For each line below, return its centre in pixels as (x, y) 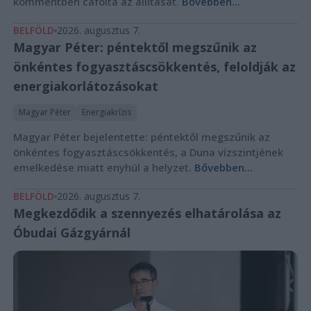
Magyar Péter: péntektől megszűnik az (135, 48)
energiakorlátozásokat (85, 86)
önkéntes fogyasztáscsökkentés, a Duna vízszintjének (148, 152)
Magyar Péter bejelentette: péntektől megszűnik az (141, 137)
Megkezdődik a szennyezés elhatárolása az (147, 213)
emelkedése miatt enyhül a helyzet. (103, 168)
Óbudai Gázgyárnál (72, 233)
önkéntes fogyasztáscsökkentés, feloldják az (154, 67)
